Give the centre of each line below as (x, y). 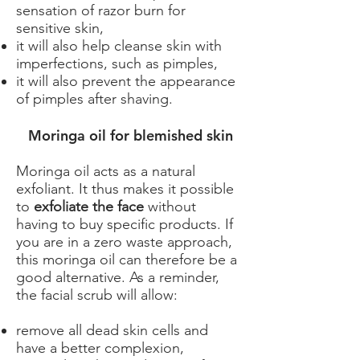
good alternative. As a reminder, (118, 277)
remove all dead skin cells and (112, 330)
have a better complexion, (100, 348)
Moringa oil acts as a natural (106, 171)
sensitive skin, (60, 28)
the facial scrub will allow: (97, 295)
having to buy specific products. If (125, 224)
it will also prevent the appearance (126, 81)
